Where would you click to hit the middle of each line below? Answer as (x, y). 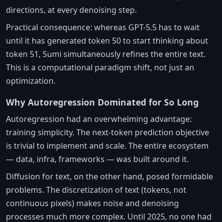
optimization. (31, 81)
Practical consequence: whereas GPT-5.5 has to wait (103, 27)
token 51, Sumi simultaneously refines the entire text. (106, 54)
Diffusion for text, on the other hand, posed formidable (110, 176)
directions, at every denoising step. (71, 10)
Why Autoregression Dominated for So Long (102, 102)
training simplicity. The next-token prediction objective (108, 132)
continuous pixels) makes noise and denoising (92, 203)
